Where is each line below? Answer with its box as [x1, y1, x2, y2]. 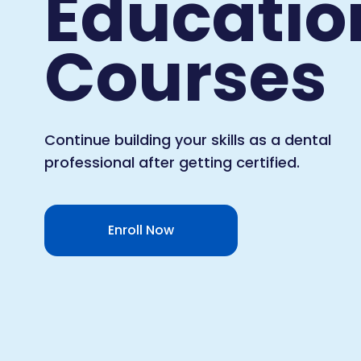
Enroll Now [108, 220, 174, 239]
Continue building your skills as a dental [44, 129, 331, 150]
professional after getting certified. [44, 151, 300, 172]
